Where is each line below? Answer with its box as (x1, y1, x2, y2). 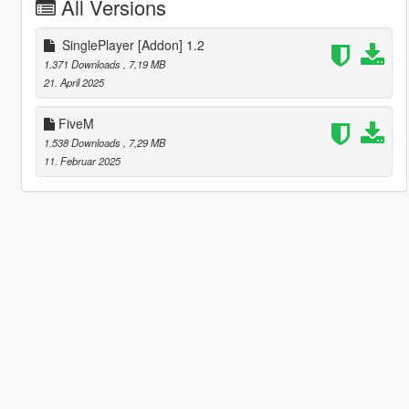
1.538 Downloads (43, 134, 123, 150)
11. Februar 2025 (43, 152, 121, 168)
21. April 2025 (43, 74, 104, 89)
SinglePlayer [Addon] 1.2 (54, 35, 204, 54)
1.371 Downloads (43, 56, 123, 71)
